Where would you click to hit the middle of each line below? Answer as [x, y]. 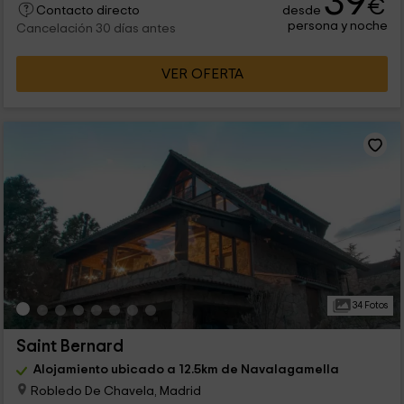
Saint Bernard [69, 347]
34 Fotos [369, 306]
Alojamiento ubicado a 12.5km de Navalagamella [186, 370]
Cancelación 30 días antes [96, 29]
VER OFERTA [202, 74]
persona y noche [338, 26]
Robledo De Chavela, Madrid [114, 390]
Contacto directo [87, 11]
